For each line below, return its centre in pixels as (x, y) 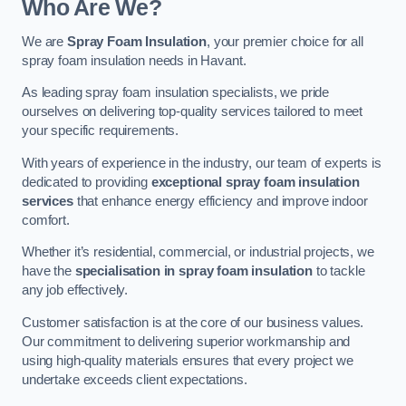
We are (44, 41)
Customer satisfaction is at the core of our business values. (193, 322)
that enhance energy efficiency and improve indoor (220, 201)
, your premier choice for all (285, 41)
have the (48, 271)
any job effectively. (75, 290)
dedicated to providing (87, 182)
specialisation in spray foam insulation (194, 271)
